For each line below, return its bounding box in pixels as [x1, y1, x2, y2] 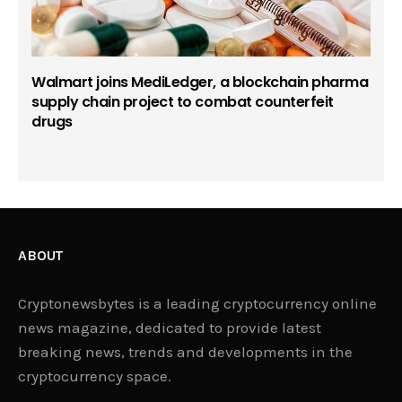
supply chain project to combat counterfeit [31, 92, 334, 113]
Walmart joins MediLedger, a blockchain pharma [31, 72, 369, 93]
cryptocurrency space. [18, 367, 172, 386]
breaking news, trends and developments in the [18, 343, 354, 362]
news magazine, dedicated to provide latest [18, 319, 322, 337]
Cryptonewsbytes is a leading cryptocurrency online [18, 294, 378, 313]
